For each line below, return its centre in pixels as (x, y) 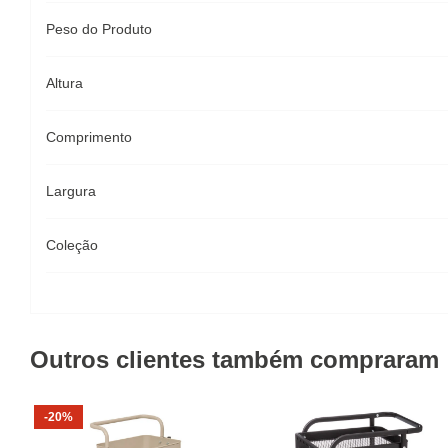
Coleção (72, 245)
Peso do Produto (99, 29)
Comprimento (89, 137)
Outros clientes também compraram (234, 359)
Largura (71, 191)
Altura (64, 83)
